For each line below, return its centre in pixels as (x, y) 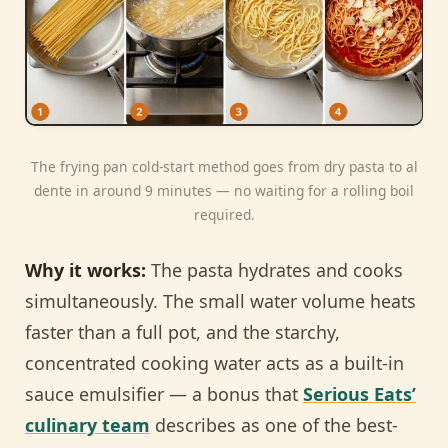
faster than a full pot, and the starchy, (182, 332)
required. (224, 214)
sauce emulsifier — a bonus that (164, 394)
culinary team (87, 425)
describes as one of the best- (274, 425)
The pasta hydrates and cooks (274, 270)
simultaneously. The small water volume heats (220, 301)
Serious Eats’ (359, 394)
